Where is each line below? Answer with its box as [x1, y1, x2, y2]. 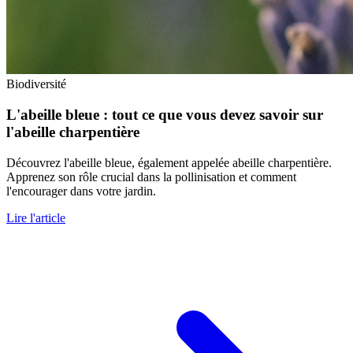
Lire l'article [6, 210, 65, 225]
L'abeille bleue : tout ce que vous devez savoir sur [6, 106, 323, 123]
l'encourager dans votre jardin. [6, 184, 156, 198]
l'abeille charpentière [6, 123, 139, 140]
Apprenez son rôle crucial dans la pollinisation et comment [6, 169, 296, 184]
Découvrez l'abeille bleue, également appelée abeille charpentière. [6, 155, 332, 169]
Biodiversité [6, 77, 66, 91]
